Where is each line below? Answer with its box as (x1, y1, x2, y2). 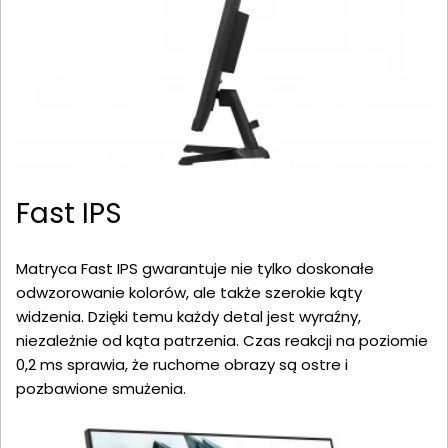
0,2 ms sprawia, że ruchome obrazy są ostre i (16, 354, 348, 375)
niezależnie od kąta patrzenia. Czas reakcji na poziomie (16, 330, 428, 351)
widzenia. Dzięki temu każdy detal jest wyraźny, (16, 306, 361, 327)
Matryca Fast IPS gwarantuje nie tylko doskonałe (16, 258, 374, 279)
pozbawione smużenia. (16, 378, 186, 399)
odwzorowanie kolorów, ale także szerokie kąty (16, 282, 362, 303)
